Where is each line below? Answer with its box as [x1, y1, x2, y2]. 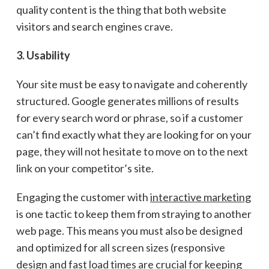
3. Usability [16, 48, 70, 62]
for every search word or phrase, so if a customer [16, 110, 243, 124]
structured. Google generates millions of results [16, 94, 239, 107]
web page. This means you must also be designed [16, 223, 243, 237]
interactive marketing [150, 190, 251, 204]
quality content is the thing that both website [16, 2, 226, 16]
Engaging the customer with [16, 190, 150, 204]
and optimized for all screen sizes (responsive [16, 240, 225, 254]
